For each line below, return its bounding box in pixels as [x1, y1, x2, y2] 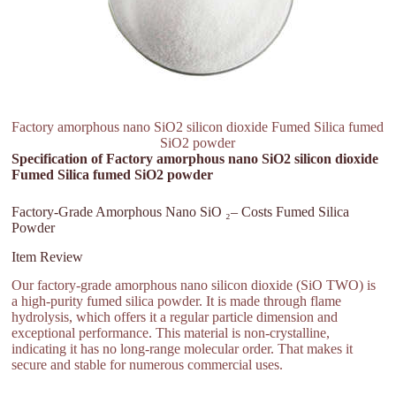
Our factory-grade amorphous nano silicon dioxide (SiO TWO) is [11, 278, 377, 293]
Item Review [11, 248, 84, 264]
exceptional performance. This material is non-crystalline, [11, 325, 331, 341]
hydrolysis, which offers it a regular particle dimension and [11, 309, 339, 325]
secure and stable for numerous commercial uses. [11, 357, 284, 373]
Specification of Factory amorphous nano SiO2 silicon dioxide [11, 150, 379, 166]
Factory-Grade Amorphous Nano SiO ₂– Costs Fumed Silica [11, 203, 350, 219]
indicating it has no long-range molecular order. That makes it [11, 341, 354, 357]
